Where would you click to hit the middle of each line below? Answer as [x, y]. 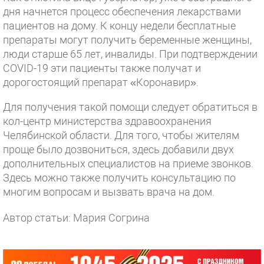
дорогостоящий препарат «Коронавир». [101, 82]
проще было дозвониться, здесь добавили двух [118, 149]
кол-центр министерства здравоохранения [107, 121]
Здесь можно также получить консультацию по [119, 178]
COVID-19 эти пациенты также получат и [102, 68]
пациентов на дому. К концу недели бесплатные [119, 26]
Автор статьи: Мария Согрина [76, 218]
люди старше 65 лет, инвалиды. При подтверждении [130, 54]
